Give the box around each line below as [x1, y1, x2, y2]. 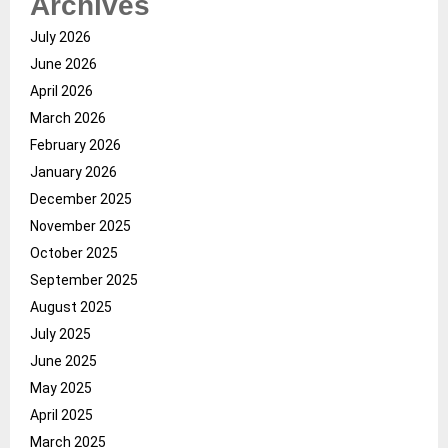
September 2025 [30, 271, 138, 288]
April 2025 [30, 406, 93, 423]
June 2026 [30, 55, 97, 72]
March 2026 [30, 109, 106, 126]
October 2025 [30, 244, 118, 261]
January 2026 [30, 163, 117, 180]
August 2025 [30, 298, 112, 315]
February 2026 [30, 136, 121, 153]
